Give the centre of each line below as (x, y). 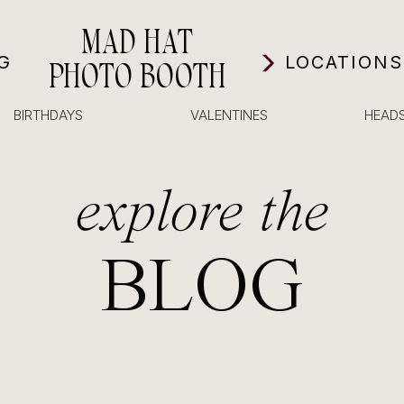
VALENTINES (229, 115)
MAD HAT (137, 42)
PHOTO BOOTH (137, 77)
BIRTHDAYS (48, 115)
